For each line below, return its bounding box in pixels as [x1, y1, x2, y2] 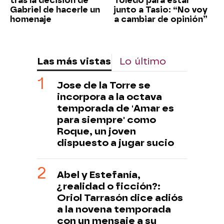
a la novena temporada [57, 203, 171, 215]
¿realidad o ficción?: [57, 180, 160, 192]
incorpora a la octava [57, 90, 162, 102]
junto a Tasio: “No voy [114, 4, 207, 14]
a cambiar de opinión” [114, 14, 207, 24]
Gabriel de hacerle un [10, 4, 100, 14]
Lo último [119, 55, 166, 67]
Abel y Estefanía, [57, 168, 140, 180]
